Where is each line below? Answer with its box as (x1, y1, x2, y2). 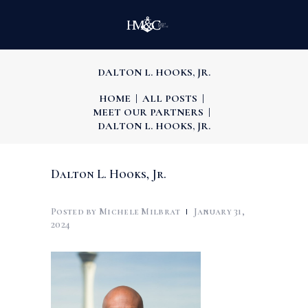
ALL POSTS (142, 91, 197, 104)
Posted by (51, 205, 97, 217)
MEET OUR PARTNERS (93, 105, 204, 118)
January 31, (193, 205, 245, 217)
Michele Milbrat (96, 205, 183, 217)
